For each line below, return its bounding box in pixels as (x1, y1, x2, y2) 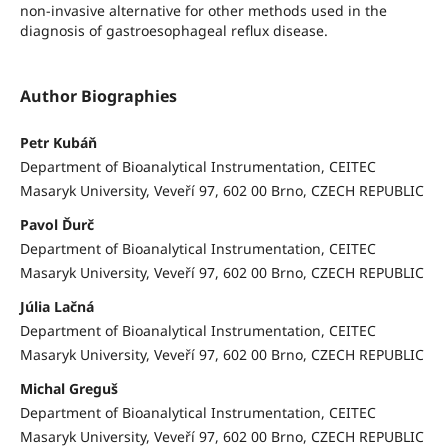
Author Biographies (19, 84, 177, 107)
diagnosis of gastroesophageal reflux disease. (19, 20, 328, 40)
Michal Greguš (19, 378, 118, 398)
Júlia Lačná (19, 296, 94, 316)
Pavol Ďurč (19, 214, 94, 234)
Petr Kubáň (19, 132, 97, 152)
